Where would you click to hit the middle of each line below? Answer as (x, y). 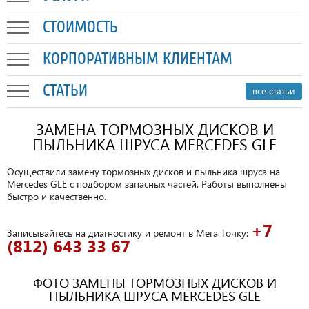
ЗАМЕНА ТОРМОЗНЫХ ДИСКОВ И (154, 129)
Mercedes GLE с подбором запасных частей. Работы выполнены (147, 184)
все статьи (274, 91)
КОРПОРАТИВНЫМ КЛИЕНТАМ (138, 59)
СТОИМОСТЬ (80, 27)
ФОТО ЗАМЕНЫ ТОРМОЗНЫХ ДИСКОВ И (154, 282)
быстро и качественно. (57, 196)
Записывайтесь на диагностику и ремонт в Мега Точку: (128, 233)
